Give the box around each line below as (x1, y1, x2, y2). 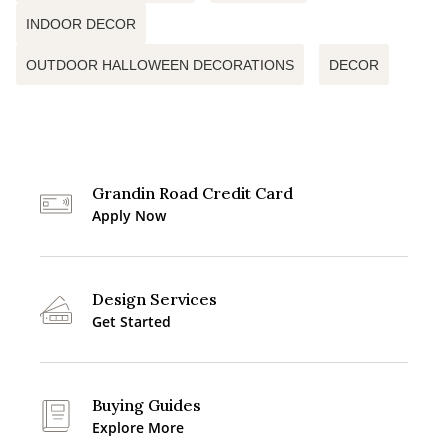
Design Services (92, 289, 217, 309)
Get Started (92, 312, 171, 331)
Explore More (92, 418, 184, 437)
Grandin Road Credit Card (92, 183, 293, 203)
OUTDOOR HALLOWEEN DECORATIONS (26, 57, 294, 73)
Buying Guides (92, 395, 201, 415)
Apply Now (92, 206, 166, 225)
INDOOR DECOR (26, 16, 136, 32)
